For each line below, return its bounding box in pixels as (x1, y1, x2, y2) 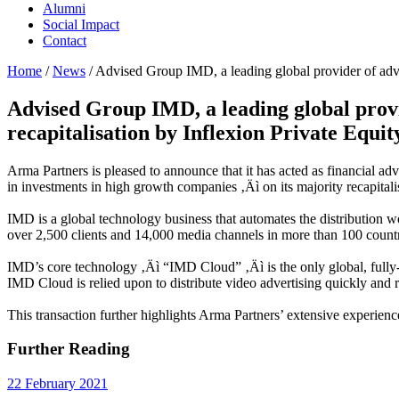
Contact (43, 32, 86, 48)
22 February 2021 (7, 376, 108, 392)
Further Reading (7, 339, 130, 359)
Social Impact (43, 16, 119, 32)
